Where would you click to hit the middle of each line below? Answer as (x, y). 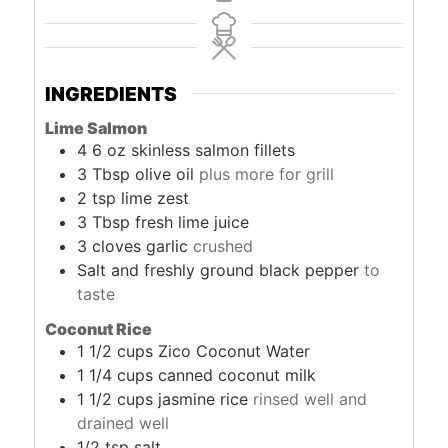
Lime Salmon (96, 128)
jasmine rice (203, 399)
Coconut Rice (99, 329)
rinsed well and (310, 399)
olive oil (165, 174)
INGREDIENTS (111, 93)
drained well (123, 423)
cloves (117, 246)
